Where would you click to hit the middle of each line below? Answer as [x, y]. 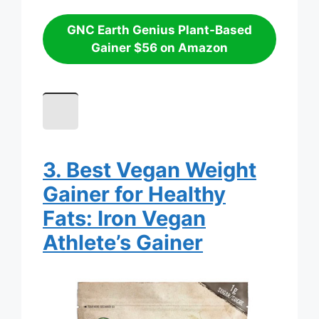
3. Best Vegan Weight [150, 170]
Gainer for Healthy [134, 194]
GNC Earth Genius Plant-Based [159, 30]
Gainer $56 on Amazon [159, 48]
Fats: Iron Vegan [124, 219]
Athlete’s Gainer [123, 243]
